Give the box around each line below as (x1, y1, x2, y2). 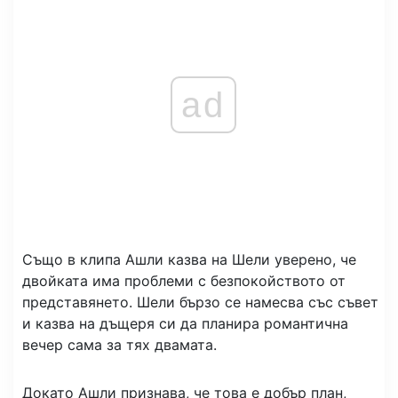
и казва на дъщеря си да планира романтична (22, 314, 348, 332)
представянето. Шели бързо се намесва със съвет (22, 293, 378, 311)
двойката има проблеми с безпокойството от (22, 272, 346, 290)
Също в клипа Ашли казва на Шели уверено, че (22, 251, 356, 268)
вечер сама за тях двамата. (22, 336, 217, 354)
